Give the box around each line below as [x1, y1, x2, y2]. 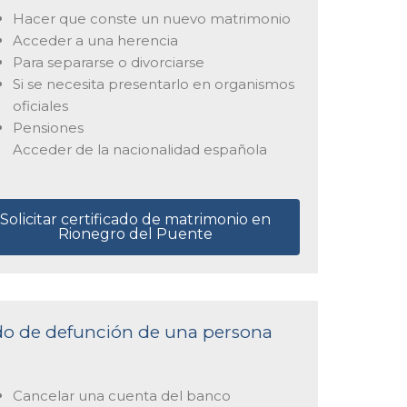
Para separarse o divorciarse [12, 53, 204, 71]
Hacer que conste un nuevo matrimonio [12, 9, 291, 27]
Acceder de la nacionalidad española [12, 140, 267, 158]
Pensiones [12, 118, 84, 136]
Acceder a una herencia [12, 31, 178, 49]
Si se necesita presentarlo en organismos [12, 74, 294, 93]
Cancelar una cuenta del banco [12, 387, 231, 405]
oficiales [12, 96, 68, 114]
